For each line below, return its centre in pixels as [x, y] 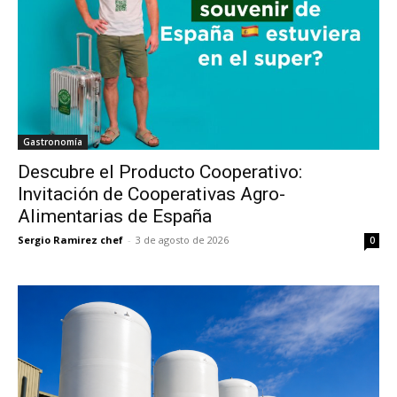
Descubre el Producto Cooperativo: [160, 172]
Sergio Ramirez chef [70, 240]
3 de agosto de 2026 [182, 240]
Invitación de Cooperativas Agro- [152, 194]
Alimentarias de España [115, 216]
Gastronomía [53, 142]
